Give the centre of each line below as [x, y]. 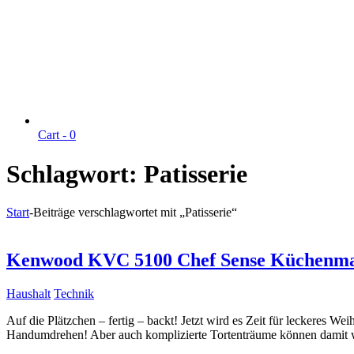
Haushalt [28, 294]
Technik [74, 294]
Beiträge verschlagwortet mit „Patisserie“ [135, 213]
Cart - [54, 135]
